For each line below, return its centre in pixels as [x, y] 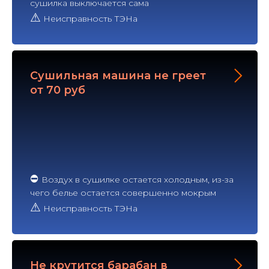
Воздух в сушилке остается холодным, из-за [138, 179]
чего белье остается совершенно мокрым [123, 192]
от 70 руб [58, 90]
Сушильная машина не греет [118, 75]
